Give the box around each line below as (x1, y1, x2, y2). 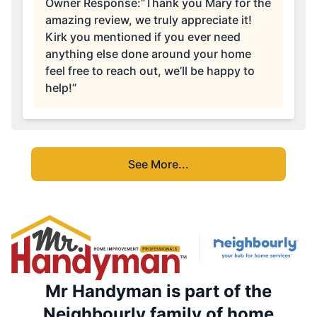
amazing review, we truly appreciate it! (45, 13, 252, 28)
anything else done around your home (45, 47, 251, 62)
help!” (45, 81, 76, 96)
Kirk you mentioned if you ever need (45, 30, 241, 45)
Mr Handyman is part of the (45, 281, 272, 302)
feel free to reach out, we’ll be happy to (45, 64, 255, 79)
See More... (128, 157, 189, 172)
